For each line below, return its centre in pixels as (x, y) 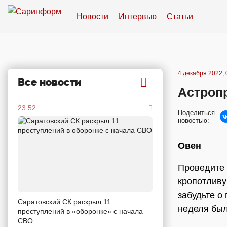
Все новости (50, 82)
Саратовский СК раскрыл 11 (64, 201)
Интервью (138, 16)
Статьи (180, 16)
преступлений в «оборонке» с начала (80, 211)
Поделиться (196, 113)
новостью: (194, 120)
